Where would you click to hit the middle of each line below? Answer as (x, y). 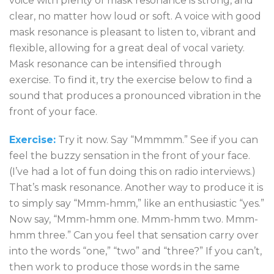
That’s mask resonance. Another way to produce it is (136, 187)
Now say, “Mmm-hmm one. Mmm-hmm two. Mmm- (134, 219)
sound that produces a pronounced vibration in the (135, 96)
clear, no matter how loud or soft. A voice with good (135, 16)
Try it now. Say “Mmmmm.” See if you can (157, 140)
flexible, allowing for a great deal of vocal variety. (127, 48)
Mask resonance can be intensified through (115, 64)
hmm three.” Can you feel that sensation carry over (134, 235)
